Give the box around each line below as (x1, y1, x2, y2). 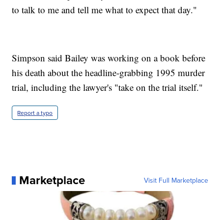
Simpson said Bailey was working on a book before (12, 52, 206, 64)
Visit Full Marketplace (143, 175, 208, 186)
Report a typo (17, 109, 53, 117)
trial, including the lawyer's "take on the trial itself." (12, 81, 203, 94)
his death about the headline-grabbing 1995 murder (12, 66, 205, 79)
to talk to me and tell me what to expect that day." (12, 3, 197, 16)
